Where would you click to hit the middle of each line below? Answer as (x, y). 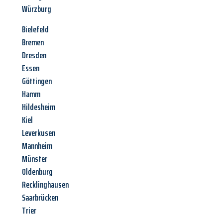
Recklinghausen (45, 185)
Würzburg (37, 9)
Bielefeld (35, 30)
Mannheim (37, 146)
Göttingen (37, 81)
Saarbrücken (40, 198)
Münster (35, 159)
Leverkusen (39, 133)
